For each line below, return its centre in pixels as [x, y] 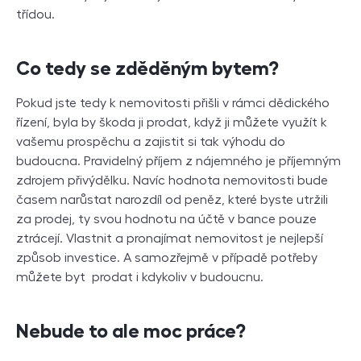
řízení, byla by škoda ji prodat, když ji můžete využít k [172, 123]
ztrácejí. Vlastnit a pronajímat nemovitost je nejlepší [170, 239]
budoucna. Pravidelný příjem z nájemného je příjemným [178, 162]
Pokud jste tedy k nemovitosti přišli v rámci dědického [173, 104]
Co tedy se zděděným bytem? [147, 69]
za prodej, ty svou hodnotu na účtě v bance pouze [166, 220]
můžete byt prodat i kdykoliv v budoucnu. [140, 278]
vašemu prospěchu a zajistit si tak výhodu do [151, 142]
